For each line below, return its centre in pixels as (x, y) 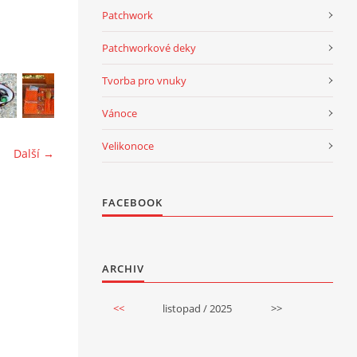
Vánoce (120, 113)
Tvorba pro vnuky (144, 80)
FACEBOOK (132, 202)
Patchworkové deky (149, 48)
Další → (34, 153)
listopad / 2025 (197, 308)
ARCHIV (123, 269)
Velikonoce (128, 146)
